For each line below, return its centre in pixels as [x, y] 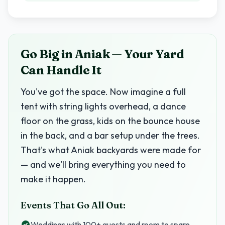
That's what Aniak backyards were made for [111, 150]
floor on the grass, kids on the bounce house [110, 121]
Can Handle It [61, 70]
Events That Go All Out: [73, 205]
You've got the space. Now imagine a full [103, 92]
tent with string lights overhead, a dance [103, 106]
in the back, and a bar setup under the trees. [110, 135]
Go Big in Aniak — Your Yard [102, 54]
